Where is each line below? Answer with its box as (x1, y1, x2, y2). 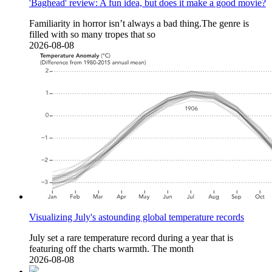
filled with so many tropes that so (29, 29, 155, 40)
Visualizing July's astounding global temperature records (29, 212, 244, 223)
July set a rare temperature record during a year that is (29, 233, 233, 243)
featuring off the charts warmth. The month (29, 243, 194, 254)
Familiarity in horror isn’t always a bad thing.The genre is (29, 18, 249, 29)
